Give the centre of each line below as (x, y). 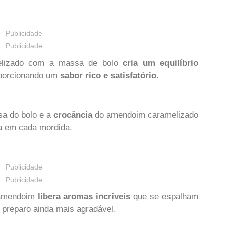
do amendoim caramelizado (146, 115)
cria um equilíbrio (161, 63)
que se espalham (164, 197)
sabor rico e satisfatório (108, 75)
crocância (73, 115)
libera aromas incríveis (84, 197)
